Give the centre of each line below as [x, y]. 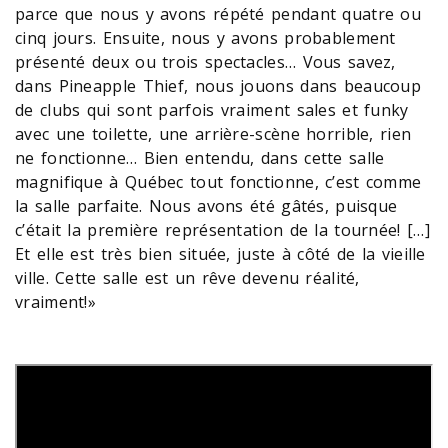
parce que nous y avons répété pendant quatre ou [218, 13]
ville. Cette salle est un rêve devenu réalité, [187, 277]
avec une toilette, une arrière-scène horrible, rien [213, 133]
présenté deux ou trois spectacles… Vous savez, [205, 61]
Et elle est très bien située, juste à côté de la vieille [220, 253]
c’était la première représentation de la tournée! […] [222, 229]
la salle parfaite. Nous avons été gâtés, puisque [206, 205]
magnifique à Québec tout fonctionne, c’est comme [218, 181]
